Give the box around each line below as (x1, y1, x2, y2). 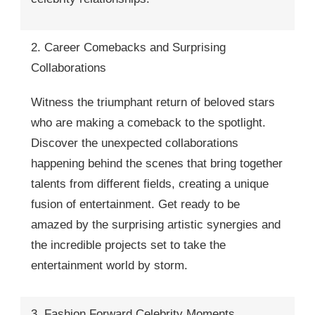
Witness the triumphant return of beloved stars (31, 95, 275, 109)
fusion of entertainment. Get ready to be (31, 197, 240, 211)
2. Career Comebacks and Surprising (31, 40, 226, 54)
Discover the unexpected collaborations (31, 136, 238, 150)
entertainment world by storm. (31, 258, 188, 272)
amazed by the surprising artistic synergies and (31, 217, 281, 231)
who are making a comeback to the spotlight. (31, 115, 266, 129)
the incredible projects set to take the (31, 238, 226, 252)
